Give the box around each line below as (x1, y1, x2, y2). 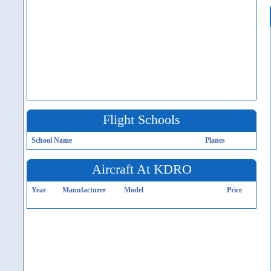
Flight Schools (103, 112, 180, 127)
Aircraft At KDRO (91, 162, 192, 177)
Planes (205, 136, 225, 145)
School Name (31, 136, 72, 145)
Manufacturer (62, 186, 106, 194)
